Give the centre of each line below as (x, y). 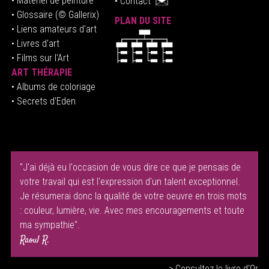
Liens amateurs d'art (56, 29)
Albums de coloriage (55, 86)
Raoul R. (34, 240)
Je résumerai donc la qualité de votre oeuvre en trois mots (133, 196)
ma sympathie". (50, 225)
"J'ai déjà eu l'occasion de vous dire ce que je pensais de (130, 167)
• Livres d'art (35, 43)
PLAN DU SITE (143, 20)
